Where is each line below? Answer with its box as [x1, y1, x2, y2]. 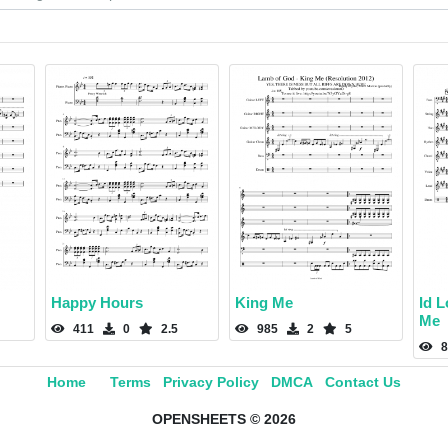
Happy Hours [51, 294, 143, 312]
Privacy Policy [163, 374, 259, 391]
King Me [235, 294, 293, 312]
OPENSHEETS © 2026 [152, 411, 296, 428]
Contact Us [325, 374, 401, 391]
